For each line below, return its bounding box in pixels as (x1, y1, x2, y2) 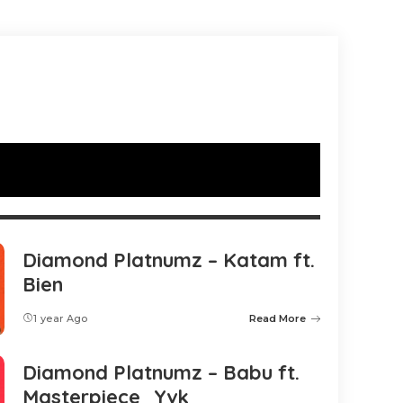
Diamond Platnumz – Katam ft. (22, 247, 315, 273)
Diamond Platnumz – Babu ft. (22, 359, 300, 385)
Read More (249, 312, 306, 326)
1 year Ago (33, 312, 88, 326)
